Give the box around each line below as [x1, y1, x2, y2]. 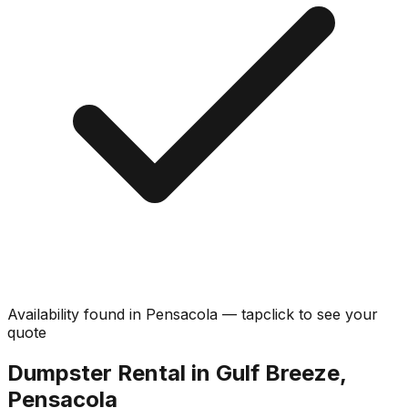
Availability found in [7, 304, 146, 323]
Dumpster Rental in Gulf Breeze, [7, 359, 346, 386]
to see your [299, 304, 378, 323]
